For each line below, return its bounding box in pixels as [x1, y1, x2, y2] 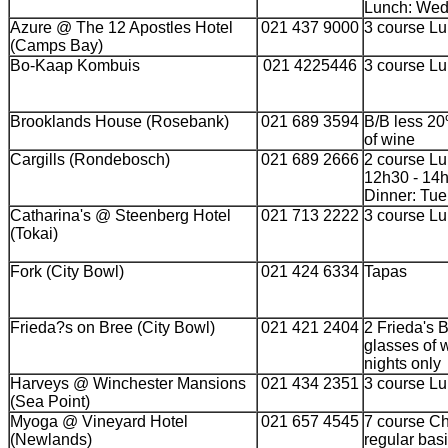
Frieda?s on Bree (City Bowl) [10, 319, 215, 336]
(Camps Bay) [10, 37, 103, 54]
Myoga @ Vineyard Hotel [10, 413, 188, 430]
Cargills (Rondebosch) [10, 151, 170, 168]
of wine [364, 131, 415, 148]
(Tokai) [10, 225, 58, 242]
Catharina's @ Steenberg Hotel [10, 207, 231, 224]
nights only [364, 355, 441, 372]
